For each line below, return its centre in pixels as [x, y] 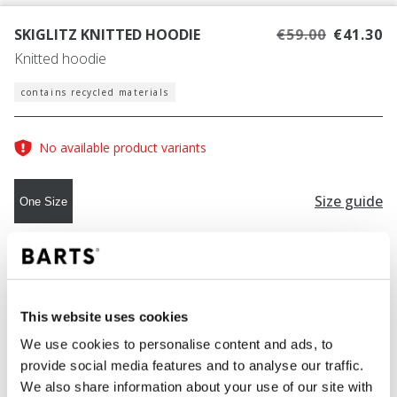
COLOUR [50, 273]
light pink [123, 273]
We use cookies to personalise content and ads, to [177, 344]
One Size [43, 201]
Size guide [349, 201]
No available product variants [123, 148]
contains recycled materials [95, 93]
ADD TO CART [193, 364]
